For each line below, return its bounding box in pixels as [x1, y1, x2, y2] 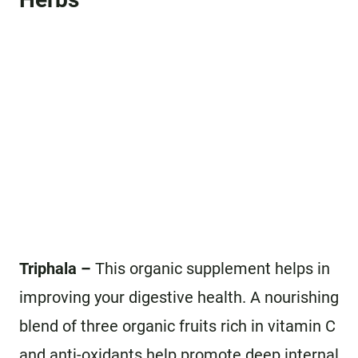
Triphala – [19, 259, 91, 278]
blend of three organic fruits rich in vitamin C [19, 316, 336, 336]
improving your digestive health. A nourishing [19, 288, 339, 307]
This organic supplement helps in [91, 259, 330, 278]
